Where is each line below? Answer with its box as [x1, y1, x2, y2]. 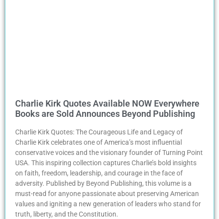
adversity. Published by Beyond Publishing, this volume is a [15, 179, 192, 187]
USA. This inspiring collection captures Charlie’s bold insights [15, 158, 197, 167]
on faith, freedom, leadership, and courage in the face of [15, 169, 183, 177]
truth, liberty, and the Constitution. [15, 210, 118, 218]
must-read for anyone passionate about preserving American [15, 189, 199, 197]
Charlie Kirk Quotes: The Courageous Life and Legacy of [15, 128, 183, 136]
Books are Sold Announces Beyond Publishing [15, 108, 195, 119]
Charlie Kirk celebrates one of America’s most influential [15, 138, 182, 146]
